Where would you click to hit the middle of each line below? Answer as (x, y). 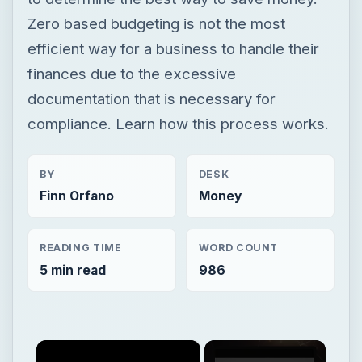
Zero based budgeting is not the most (156, 23)
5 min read (72, 270)
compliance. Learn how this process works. (178, 123)
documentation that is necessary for (151, 98)
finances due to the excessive (131, 73)
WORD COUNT (238, 248)
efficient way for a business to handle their (173, 48)
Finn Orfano (76, 196)
